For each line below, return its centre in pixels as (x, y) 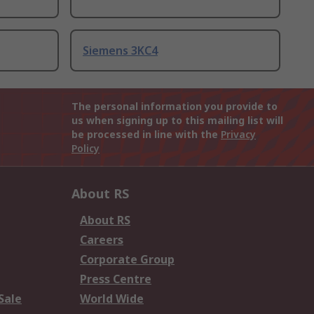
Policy (86, 149)
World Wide (112, 299)
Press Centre (116, 279)
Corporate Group (127, 260)
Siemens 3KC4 (120, 51)
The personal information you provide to (175, 107)
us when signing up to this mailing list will (177, 121)
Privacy (238, 135)
